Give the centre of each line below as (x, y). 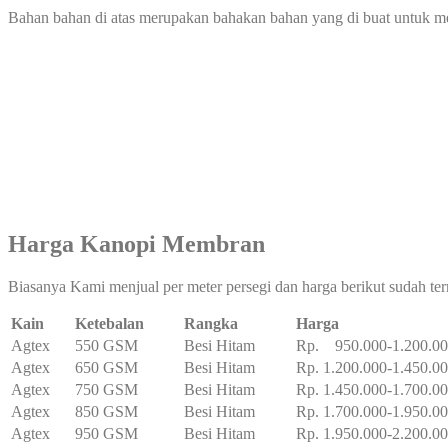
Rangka (211, 323)
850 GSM (106, 411)
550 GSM (106, 345)
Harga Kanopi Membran (136, 243)
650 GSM (106, 367)
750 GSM (106, 389)
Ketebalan (109, 323)
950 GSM (106, 433)
